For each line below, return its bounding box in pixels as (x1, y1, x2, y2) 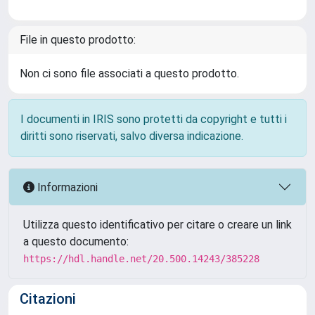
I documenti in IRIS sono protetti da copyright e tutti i (20, 112, 287, 126)
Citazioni (20, 290, 76, 307)
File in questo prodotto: (20, 33, 136, 46)
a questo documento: (23, 235, 129, 248)
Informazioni (34, 180, 98, 194)
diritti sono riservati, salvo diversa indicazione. (20, 129, 243, 143)
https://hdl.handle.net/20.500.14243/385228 (23, 253, 259, 264)
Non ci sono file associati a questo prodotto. (20, 67, 239, 80)
